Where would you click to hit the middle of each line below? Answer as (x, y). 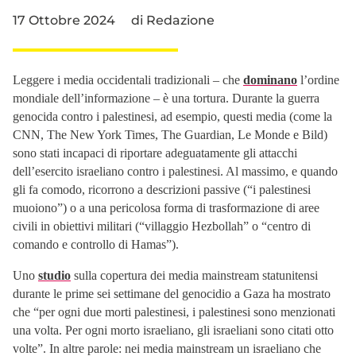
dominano (270, 79)
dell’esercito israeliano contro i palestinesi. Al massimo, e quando (175, 171)
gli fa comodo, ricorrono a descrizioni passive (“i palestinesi (162, 189)
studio (54, 275)
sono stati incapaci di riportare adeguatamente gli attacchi (155, 153)
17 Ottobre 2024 (64, 20)
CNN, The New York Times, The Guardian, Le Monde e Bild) (170, 134)
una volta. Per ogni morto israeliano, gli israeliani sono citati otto (173, 330)
